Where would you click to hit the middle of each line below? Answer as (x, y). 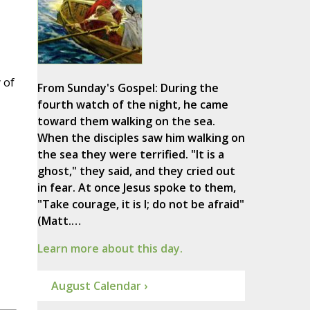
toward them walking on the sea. (126, 121)
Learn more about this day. (110, 249)
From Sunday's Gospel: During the (128, 88)
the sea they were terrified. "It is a (130, 155)
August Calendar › (99, 286)
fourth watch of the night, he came (133, 105)
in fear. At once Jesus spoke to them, (136, 188)
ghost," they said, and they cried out (136, 171)
